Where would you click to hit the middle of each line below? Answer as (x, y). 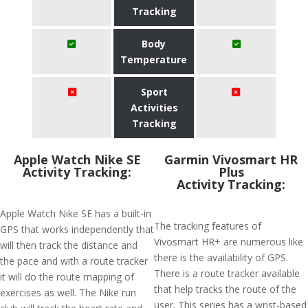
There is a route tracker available (227, 273)
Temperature (154, 59)
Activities (154, 108)
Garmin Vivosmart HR (231, 159)
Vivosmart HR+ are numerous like (229, 242)
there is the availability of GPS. (221, 257)
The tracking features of (208, 226)
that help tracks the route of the (225, 289)
